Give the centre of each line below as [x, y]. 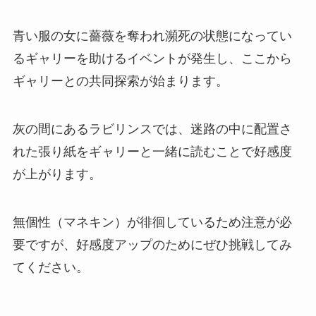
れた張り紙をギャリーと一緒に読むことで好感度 [152, 152]
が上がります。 [57, 175]
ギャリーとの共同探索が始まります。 [120, 81]
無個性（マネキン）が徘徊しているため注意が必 [152, 223]
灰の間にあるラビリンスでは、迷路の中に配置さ [152, 129]
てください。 [50, 268]
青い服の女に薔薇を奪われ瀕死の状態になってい [152, 36]
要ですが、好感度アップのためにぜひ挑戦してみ [152, 245]
